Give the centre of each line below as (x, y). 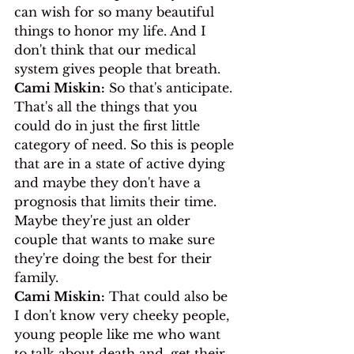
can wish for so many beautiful (116, 11)
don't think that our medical (107, 49)
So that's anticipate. (171, 87)
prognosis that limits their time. (117, 201)
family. (36, 277)
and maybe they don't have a (109, 182)
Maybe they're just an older (104, 220)
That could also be (168, 296)
